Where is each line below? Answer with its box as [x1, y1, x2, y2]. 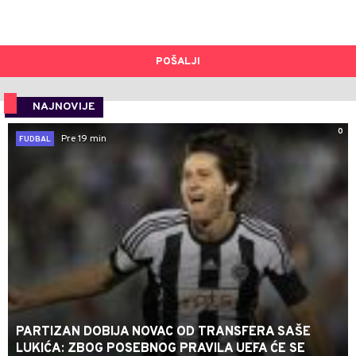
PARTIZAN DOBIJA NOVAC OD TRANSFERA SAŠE [16, 324, 311, 341]
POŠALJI [156, 56, 200, 69]
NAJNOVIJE [33, 100, 95, 114]
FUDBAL [19, 134, 51, 145]
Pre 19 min [61, 132, 106, 145]
